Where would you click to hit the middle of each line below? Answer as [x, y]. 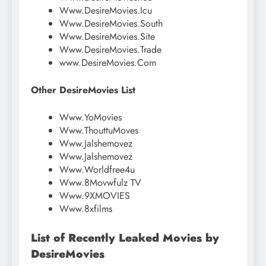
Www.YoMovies [91, 117]
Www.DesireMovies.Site [107, 36]
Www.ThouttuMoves [99, 130]
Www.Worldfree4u [97, 169]
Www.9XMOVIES [95, 195]
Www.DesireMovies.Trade [110, 49]
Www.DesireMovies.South [111, 23]
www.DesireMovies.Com [108, 62]
